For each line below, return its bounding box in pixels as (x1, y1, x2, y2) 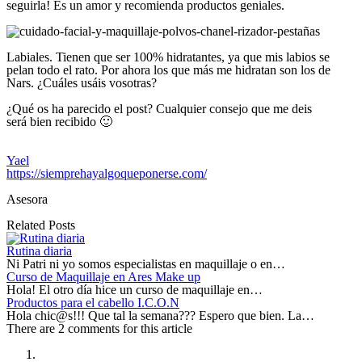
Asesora (6, 192, 48, 206)
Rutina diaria (6, 243, 72, 258)
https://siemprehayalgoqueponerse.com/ (6, 166, 207, 180)
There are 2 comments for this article (6, 321, 192, 335)
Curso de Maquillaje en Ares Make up (6, 269, 200, 284)
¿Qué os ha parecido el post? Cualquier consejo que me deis (6, 101, 312, 116)
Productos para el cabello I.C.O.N (6, 295, 179, 309)
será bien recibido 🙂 (6, 114, 112, 128)
